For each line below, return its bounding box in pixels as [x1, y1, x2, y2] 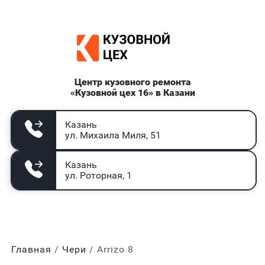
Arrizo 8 [96, 244, 134, 255]
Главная [11, 244, 51, 255]
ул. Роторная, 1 [64, 170, 132, 181]
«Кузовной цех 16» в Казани [70, 87, 195, 98]
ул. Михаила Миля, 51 [64, 130, 161, 141]
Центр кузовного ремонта [74, 76, 191, 88]
